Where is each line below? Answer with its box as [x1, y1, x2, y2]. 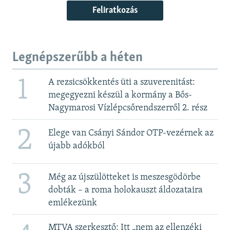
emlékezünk [48, 198, 97, 208]
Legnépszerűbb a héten [12, 51, 143, 65]
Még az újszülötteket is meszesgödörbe [48, 172, 201, 182]
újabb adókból [48, 141, 105, 151]
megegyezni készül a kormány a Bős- [48, 90, 192, 101]
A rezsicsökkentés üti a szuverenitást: [48, 78, 195, 88]
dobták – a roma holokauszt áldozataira [48, 185, 203, 195]
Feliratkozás [92, 5, 138, 15]
